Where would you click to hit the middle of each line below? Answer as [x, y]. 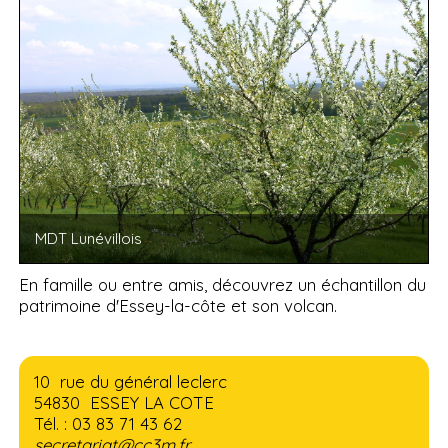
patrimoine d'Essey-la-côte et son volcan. [178, 306]
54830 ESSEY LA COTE [124, 403]
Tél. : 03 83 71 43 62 [108, 424]
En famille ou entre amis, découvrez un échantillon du [223, 285]
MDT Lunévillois [89, 239]
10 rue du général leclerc [131, 382]
